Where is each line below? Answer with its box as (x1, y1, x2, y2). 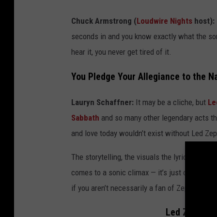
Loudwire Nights (137, 15, 192, 26)
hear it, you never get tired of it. (71, 46, 171, 57)
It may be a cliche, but (134, 97, 208, 107)
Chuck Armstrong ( (71, 15, 137, 26)
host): (192, 15, 215, 26)
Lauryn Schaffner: (71, 97, 134, 107)
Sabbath (71, 112, 99, 123)
